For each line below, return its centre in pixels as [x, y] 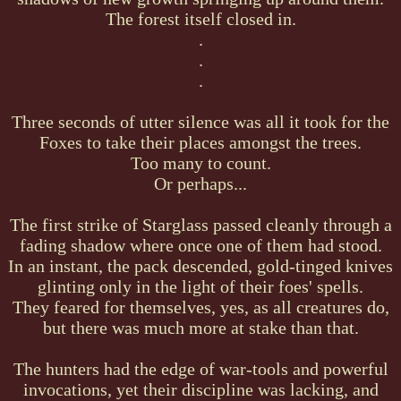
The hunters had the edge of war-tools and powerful [200, 368]
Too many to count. [200, 162]
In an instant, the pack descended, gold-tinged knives [200, 265]
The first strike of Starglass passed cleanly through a [200, 224]
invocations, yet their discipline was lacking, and [200, 389]
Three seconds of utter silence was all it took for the [200, 121]
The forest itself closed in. [200, 18]
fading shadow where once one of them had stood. [200, 245]
